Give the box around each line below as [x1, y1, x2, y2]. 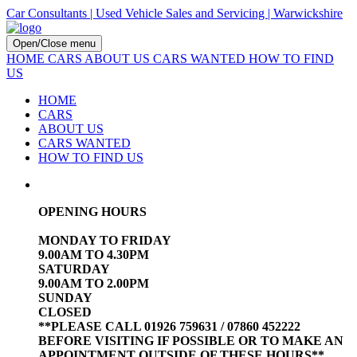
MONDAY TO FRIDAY [38, 233, 171, 247]
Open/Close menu [13, 37, 96, 49]
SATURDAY [38, 262, 110, 276]
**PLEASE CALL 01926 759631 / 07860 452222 [38, 320, 300, 333]
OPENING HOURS [38, 205, 147, 218]
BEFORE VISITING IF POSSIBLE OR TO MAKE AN [38, 334, 343, 347]
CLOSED [38, 305, 92, 319]
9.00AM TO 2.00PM [38, 277, 149, 290]
